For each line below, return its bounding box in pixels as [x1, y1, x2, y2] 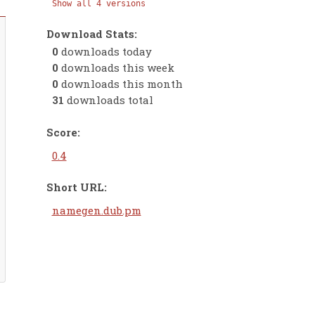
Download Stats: [46, 26, 137, 41]
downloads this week [58, 60, 174, 75]
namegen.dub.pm [51, 203, 141, 218]
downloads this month [58, 77, 183, 91]
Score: [46, 124, 80, 139]
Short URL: [46, 179, 107, 194]
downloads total [63, 93, 153, 108]
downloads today [58, 44, 152, 59]
